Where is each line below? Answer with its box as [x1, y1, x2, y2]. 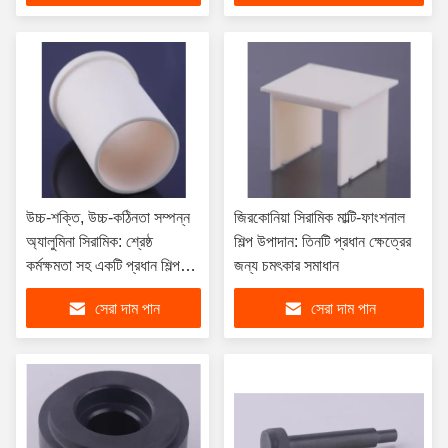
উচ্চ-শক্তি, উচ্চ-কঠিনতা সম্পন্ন [26, 209, 190, 226]
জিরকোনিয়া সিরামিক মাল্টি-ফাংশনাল [234, 209, 405, 226]
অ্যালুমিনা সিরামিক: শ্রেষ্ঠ [26, 233, 153, 250]
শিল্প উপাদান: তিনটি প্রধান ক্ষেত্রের [234, 233, 411, 250]
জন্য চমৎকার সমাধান [234, 257, 339, 274]
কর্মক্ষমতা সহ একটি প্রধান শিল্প [26, 257, 180, 274]
